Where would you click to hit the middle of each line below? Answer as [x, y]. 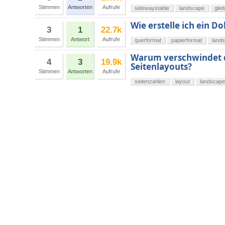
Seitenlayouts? [161, 67]
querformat [148, 40]
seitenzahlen [150, 82]
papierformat [187, 40]
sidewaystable [152, 8]
